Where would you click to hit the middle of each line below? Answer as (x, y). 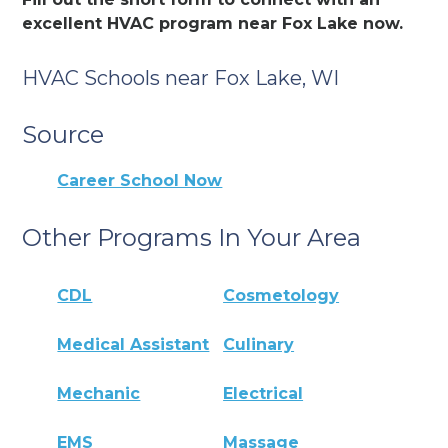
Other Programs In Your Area (192, 237)
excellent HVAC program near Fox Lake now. (213, 23)
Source (63, 134)
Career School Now (140, 180)
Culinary (259, 345)
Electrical (263, 394)
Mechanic (99, 394)
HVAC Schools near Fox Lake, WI (181, 77)
